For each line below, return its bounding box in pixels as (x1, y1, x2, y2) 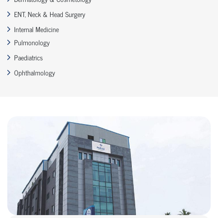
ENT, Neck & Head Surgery (14, 8, 85, 20)
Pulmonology (14, 36, 50, 48)
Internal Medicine (14, 23, 59, 35)
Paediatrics (14, 52, 43, 63)
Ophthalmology (14, 67, 55, 78)
